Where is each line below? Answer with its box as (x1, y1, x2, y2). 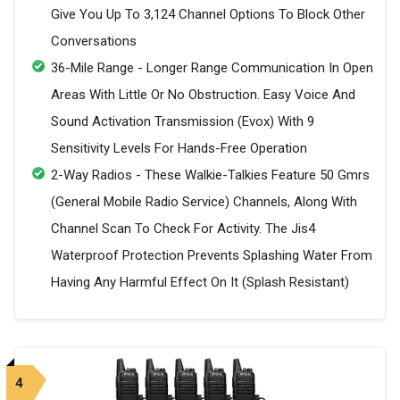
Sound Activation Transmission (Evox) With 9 (51, 113, 314, 130)
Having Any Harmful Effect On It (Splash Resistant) (51, 274, 349, 291)
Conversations (51, 33, 137, 50)
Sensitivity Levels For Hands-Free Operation (51, 140, 307, 157)
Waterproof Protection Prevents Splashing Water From (51, 247, 372, 264)
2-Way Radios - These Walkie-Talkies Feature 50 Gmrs (51, 167, 370, 184)
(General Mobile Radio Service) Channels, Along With (51, 194, 357, 211)
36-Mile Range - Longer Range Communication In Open (51, 60, 373, 77)
